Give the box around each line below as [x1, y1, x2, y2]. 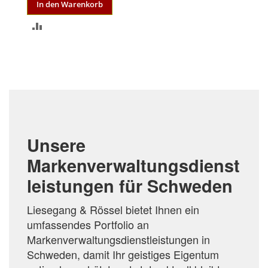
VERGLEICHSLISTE [42, 39, 126, 52]
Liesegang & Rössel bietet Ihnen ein [27, 202, 199, 218]
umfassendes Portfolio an [27, 217, 149, 233]
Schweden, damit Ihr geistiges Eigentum [27, 246, 219, 263]
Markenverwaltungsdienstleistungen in [27, 232, 210, 248]
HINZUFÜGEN [42, 60, 102, 73]
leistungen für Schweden [27, 173, 233, 199]
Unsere [27, 133, 86, 158]
